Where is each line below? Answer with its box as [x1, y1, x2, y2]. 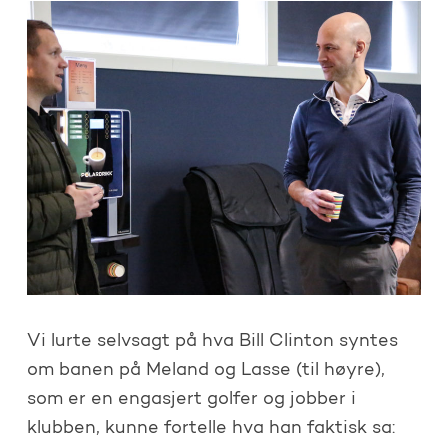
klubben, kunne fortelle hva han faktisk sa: [26, 419, 395, 438]
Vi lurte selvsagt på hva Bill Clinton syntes [26, 332, 398, 351]
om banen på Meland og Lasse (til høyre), [26, 361, 385, 380]
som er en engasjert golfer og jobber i [26, 390, 356, 409]
